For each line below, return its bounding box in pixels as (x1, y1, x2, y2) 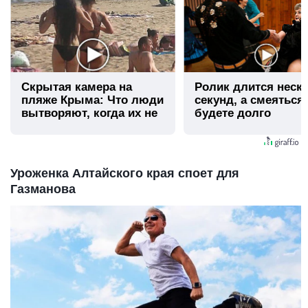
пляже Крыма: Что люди (21, 93, 164, 107)
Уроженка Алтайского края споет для (10, 166, 239, 180)
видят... (21, 120, 65, 133)
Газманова (10, 181, 76, 196)
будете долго (195, 107, 271, 120)
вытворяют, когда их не (21, 107, 157, 120)
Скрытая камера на (21, 80, 132, 94)
